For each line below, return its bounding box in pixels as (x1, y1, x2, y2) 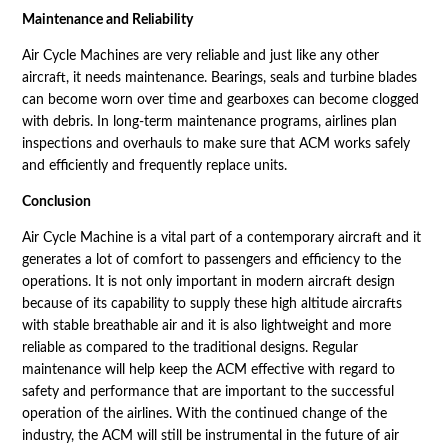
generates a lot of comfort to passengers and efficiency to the (21, 252, 401, 267)
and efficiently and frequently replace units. (21, 158, 287, 173)
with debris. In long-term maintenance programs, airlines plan (21, 114, 397, 129)
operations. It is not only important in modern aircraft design (21, 274, 395, 289)
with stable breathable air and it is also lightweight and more (21, 318, 391, 333)
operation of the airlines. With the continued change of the (21, 406, 387, 421)
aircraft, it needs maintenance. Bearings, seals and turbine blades (21, 70, 417, 85)
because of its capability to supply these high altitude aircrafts (21, 296, 402, 311)
